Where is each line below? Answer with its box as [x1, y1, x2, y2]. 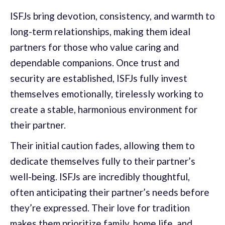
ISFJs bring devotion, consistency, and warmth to [10, 10, 215, 22]
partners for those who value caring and [10, 41, 179, 53]
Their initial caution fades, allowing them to [10, 139, 195, 151]
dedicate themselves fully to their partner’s [10, 155, 195, 167]
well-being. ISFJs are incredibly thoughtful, [10, 170, 190, 182]
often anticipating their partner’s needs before [10, 186, 209, 198]
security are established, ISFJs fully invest [10, 72, 187, 84]
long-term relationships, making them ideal [10, 25, 190, 37]
